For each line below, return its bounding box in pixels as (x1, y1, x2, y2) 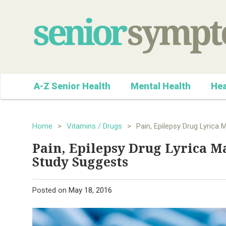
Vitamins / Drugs (67, 122, 122, 131)
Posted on (32, 186, 69, 195)
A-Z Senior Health (34, 81, 110, 92)
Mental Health (131, 81, 191, 92)
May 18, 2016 (69, 186, 112, 195)
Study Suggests (32, 155, 128, 170)
